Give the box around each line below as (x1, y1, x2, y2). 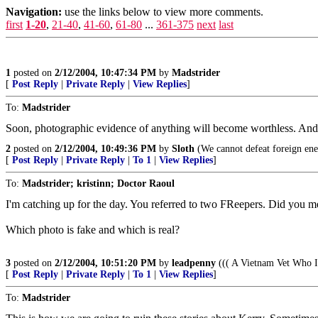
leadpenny (172, 258, 216, 268)
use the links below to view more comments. (62, 6, 263, 18)
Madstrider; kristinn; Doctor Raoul (22, 178, 175, 189)
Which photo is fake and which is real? (6, 224, 180, 236)
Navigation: (6, 6, 62, 18)
